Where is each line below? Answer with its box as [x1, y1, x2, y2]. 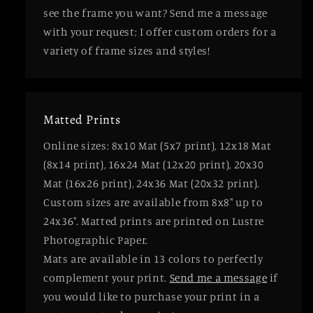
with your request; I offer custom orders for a [43, 24, 277, 38]
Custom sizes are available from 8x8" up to [43, 195, 263, 209]
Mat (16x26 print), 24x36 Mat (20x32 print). [43, 176, 261, 190]
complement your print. [43, 270, 170, 284]
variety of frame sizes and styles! [43, 43, 213, 57]
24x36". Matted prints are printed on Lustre [43, 214, 265, 228]
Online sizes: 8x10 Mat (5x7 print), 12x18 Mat [43, 138, 272, 152]
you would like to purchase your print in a [43, 289, 260, 303]
